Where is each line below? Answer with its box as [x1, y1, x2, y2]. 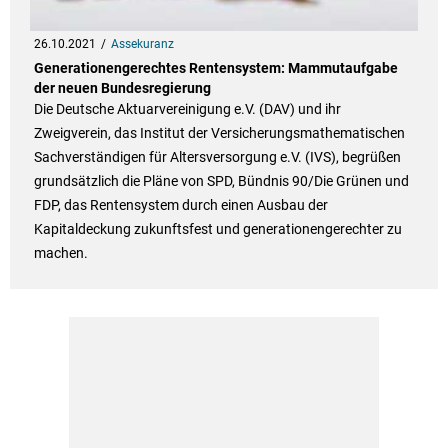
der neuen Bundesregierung [33, 80, 211, 97]
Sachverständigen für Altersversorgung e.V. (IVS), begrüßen [33, 149, 401, 166]
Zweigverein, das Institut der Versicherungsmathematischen [33, 125, 405, 142]
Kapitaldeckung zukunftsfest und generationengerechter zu [33, 221, 402, 238]
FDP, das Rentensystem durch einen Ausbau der [33, 197, 328, 214]
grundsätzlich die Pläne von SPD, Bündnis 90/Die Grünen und [33, 173, 409, 190]
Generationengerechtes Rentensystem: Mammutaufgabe [33, 60, 398, 77]
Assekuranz [110, 37, 174, 52]
